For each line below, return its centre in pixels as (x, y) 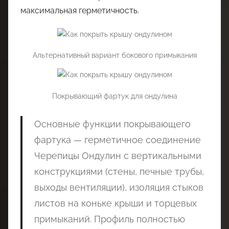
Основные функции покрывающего (112, 124)
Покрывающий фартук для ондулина (114, 96)
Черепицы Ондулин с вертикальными (118, 155)
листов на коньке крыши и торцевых (115, 203)
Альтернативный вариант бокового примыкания (114, 55)
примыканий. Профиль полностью (109, 219)
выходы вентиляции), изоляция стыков (119, 187)
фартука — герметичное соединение (117, 140)
